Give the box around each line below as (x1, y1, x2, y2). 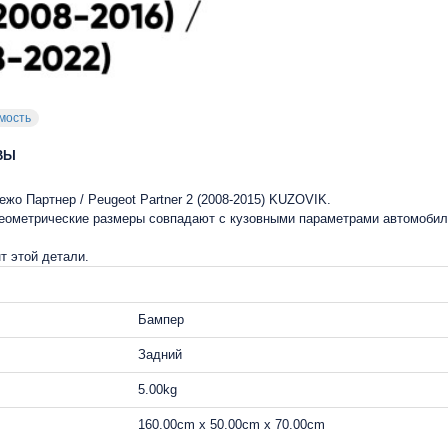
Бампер (138, 312, 184, 327)
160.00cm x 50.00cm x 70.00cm (138, 417, 325, 432)
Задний (138, 347, 182, 362)
